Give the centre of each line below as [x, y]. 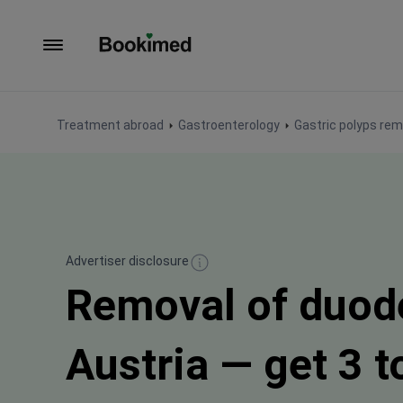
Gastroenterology [229, 125]
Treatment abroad [110, 125]
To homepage [142, 61]
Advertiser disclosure [127, 261]
